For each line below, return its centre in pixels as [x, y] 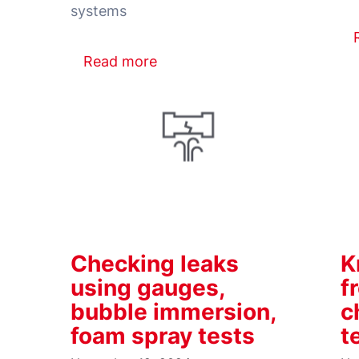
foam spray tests [163, 335]
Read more [121, 62]
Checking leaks [155, 263]
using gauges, [147, 287]
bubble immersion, [173, 311]
